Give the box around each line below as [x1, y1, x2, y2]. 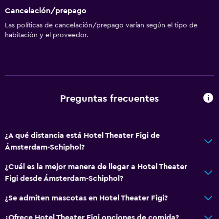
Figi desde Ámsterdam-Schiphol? [5, 174, 123, 182]
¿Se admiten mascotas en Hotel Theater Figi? [5, 194, 168, 202]
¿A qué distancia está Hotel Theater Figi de [5, 131, 160, 139]
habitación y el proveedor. [5, 31, 88, 39]
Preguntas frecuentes [60, 94, 159, 104]
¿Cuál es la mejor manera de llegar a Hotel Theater [5, 162, 187, 171]
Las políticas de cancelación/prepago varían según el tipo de [5, 22, 197, 29]
